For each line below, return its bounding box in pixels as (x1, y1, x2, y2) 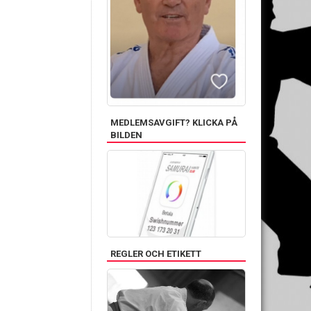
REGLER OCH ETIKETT (110, 249, 201, 260)
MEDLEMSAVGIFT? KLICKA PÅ (110, 117, 237, 128)
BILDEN (110, 130, 142, 141)
